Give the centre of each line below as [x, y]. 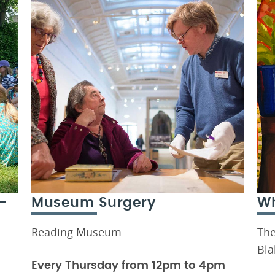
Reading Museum [76, 232]
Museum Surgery [93, 202]
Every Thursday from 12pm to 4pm [128, 266]
